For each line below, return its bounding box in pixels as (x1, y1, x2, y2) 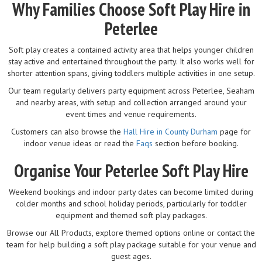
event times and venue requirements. (65, 108, 196, 119)
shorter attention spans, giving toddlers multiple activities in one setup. (7, 67, 255, 78)
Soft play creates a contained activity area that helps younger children (8, 44, 254, 55)
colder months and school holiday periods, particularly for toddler (15, 198, 247, 209)
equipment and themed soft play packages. (55, 209, 207, 220)
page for (218, 126, 251, 137)
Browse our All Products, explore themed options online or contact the (7, 227, 255, 238)
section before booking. (152, 137, 239, 149)
